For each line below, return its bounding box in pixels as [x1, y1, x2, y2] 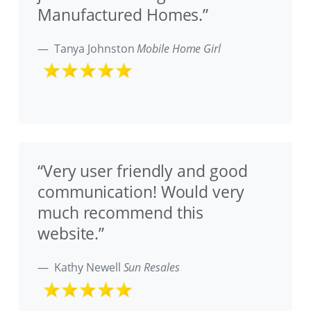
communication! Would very [37, 181, 244, 203]
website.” [37, 223, 105, 245]
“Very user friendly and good [37, 160, 248, 183]
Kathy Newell [51, 260, 124, 276]
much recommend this [37, 202, 204, 224]
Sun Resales [123, 260, 180, 276]
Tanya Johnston [51, 40, 137, 56]
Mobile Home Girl [137, 40, 221, 56]
